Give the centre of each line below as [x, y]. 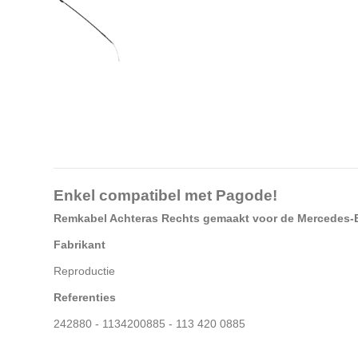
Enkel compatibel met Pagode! [165, 195]
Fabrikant [80, 245]
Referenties [85, 298]
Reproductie [84, 271]
